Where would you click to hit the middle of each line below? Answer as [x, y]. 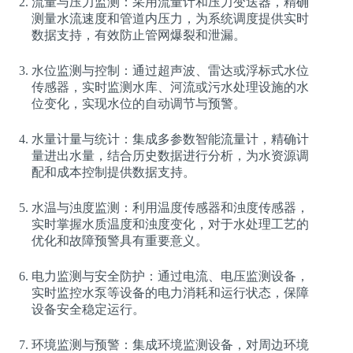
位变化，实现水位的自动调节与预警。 [139, 103]
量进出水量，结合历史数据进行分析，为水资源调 [170, 155]
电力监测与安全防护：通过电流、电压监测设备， [170, 276]
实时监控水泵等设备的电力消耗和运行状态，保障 [170, 292]
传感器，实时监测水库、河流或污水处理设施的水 [170, 87]
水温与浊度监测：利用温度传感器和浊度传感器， [170, 207]
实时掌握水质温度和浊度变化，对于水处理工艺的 [170, 224]
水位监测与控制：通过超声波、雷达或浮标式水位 [170, 70]
